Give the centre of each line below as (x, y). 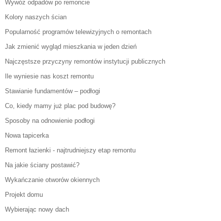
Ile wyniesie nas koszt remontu (49, 76)
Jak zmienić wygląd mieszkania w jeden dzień (71, 47)
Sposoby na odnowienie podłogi (50, 121)
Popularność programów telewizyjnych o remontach (78, 32)
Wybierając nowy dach (37, 210)
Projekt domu (24, 195)
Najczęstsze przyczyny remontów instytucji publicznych (85, 62)
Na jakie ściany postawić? (42, 165)
